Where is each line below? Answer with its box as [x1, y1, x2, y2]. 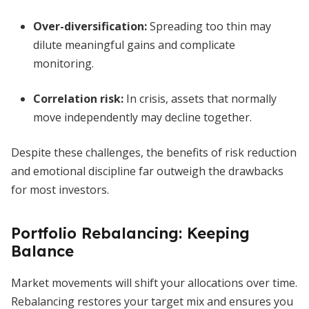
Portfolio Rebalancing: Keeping [11, 223, 250, 243]
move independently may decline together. [33, 110, 252, 125]
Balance [11, 241, 74, 261]
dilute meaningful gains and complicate [33, 37, 235, 52]
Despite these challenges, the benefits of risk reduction [11, 145, 297, 160]
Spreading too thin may [147, 19, 271, 34]
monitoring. [33, 56, 94, 71]
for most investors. [11, 182, 109, 197]
